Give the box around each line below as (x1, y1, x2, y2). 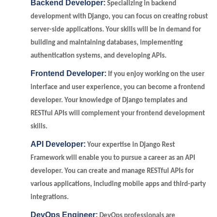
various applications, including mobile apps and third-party (31, 181, 206, 188)
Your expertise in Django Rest (86, 141, 175, 149)
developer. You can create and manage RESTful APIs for (31, 168, 194, 175)
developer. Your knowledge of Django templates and (31, 97, 187, 104)
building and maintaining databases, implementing (31, 39, 183, 46)
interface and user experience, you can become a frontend (31, 84, 205, 91)
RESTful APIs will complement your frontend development (31, 110, 205, 117)
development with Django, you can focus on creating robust (31, 13, 208, 20)
